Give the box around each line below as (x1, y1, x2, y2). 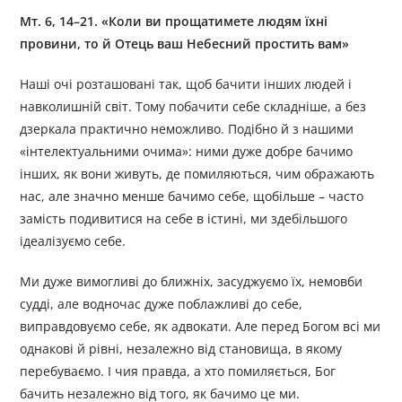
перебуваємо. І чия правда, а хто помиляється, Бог (20, 363, 336, 380)
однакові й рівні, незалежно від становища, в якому (20, 340, 343, 358)
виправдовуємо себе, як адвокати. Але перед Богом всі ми (20, 318, 381, 336)
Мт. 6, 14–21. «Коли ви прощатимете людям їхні (20, 13, 328, 31)
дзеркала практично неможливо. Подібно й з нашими (20, 120, 354, 138)
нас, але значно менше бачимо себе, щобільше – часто (20, 188, 364, 205)
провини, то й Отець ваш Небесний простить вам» (20, 35, 350, 53)
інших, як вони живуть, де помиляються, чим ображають (20, 165, 375, 183)
